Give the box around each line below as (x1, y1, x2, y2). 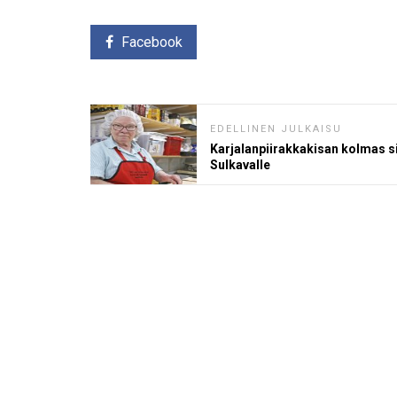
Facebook (121, 34, 183, 51)
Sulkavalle (210, 158, 270, 173)
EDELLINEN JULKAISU (210, 123, 342, 136)
